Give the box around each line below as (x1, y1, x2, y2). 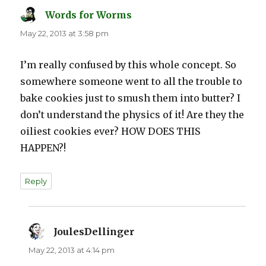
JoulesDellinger (53, 226, 135, 238)
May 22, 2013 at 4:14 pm (28, 245, 115, 255)
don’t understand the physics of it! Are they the (20, 109, 245, 121)
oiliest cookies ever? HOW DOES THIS (20, 125, 201, 138)
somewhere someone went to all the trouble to (20, 75, 243, 88)
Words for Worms (45, 9, 132, 21)
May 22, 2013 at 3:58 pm (20, 28, 109, 39)
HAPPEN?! (20, 142, 66, 154)
